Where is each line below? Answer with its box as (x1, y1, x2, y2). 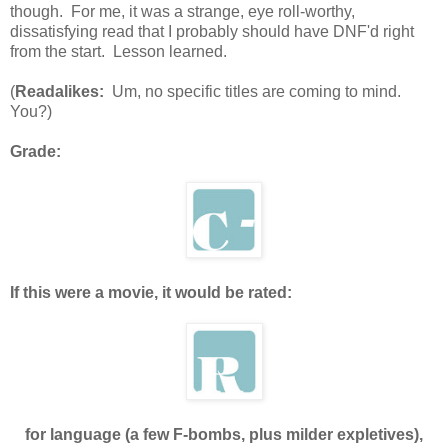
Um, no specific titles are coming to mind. (104, 82, 405, 100)
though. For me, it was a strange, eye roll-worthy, (10, 2, 355, 20)
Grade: (10, 142, 61, 160)
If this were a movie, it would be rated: (10, 283, 292, 301)
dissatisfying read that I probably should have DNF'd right (10, 22, 414, 40)
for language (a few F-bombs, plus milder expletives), (25, 425, 423, 443)
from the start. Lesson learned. (10, 42, 227, 60)
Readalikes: (15, 82, 104, 100)
